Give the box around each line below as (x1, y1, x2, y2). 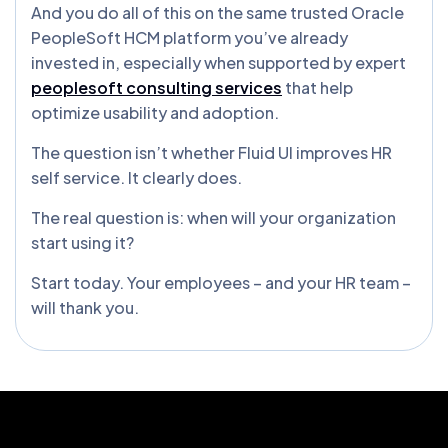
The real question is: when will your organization (31, 206, 396, 228)
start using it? (31, 231, 134, 253)
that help (282, 76, 353, 98)
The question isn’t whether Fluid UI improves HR (31, 141, 392, 163)
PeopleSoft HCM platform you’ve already (31, 26, 348, 48)
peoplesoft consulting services (31, 76, 282, 98)
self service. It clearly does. (31, 166, 242, 188)
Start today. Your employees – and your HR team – (31, 271, 411, 293)
